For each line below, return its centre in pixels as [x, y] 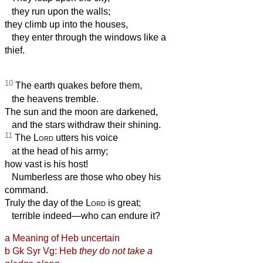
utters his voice [86, 138]
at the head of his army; [56, 151]
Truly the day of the [45, 203]
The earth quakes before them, [77, 86]
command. [26, 190]
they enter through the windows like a [85, 38]
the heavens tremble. [52, 99]
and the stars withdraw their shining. [83, 125]
